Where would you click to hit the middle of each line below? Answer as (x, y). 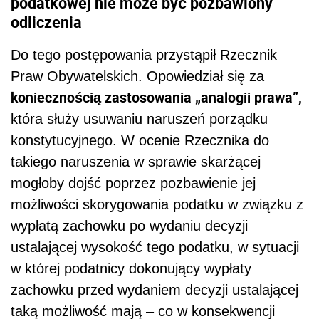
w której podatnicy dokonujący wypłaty (131, 268)
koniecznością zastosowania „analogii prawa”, (156, 97)
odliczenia (46, 21)
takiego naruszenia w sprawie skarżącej (136, 162)
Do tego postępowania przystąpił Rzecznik (144, 55)
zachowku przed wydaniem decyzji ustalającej (155, 290)
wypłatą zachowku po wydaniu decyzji (129, 226)
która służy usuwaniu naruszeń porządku (139, 119)
